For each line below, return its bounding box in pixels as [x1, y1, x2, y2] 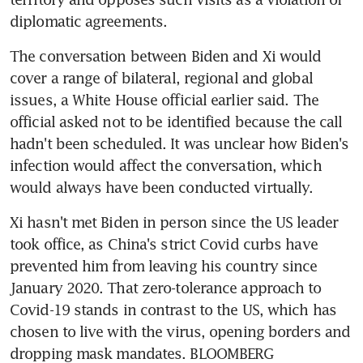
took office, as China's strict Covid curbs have [10, 234, 318, 253]
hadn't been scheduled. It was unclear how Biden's [10, 134, 348, 152]
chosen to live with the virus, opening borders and [10, 322, 351, 340]
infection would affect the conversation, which [10, 156, 322, 174]
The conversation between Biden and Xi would [10, 46, 322, 65]
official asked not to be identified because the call [10, 112, 343, 130]
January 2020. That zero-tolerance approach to [10, 278, 322, 297]
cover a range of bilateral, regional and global [10, 68, 313, 87]
